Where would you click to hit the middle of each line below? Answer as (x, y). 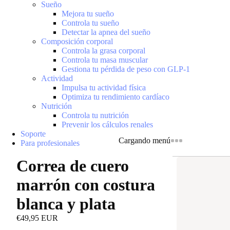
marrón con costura (86, 185)
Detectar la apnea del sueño (106, 32)
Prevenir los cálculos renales (107, 124)
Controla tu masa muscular (105, 60)
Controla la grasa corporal (103, 51)
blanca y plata (66, 204)
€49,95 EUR (37, 218)
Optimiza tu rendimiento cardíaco (116, 97)
